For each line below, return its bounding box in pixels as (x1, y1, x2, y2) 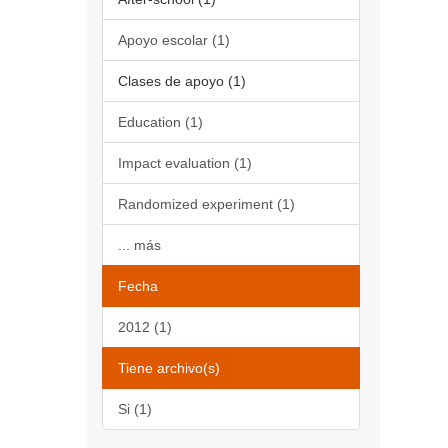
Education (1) (118, 114, 203, 130)
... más (118, 237, 161, 253)
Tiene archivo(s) (118, 360, 220, 376)
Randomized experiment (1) (118, 196, 295, 212)
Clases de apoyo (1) (118, 73, 246, 89)
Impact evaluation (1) (118, 155, 252, 171)
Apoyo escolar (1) (118, 32, 230, 48)
